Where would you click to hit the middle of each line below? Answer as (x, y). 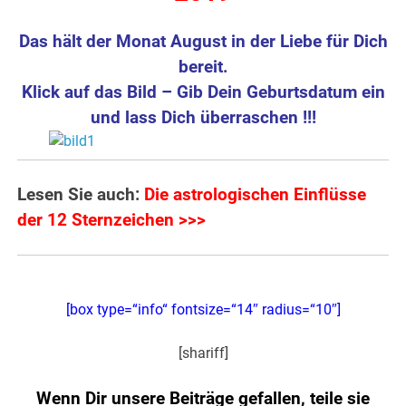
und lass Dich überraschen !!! (203, 118)
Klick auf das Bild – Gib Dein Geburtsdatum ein (203, 93)
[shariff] (203, 353)
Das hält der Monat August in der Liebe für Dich (203, 42)
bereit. (203, 68)
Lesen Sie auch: (81, 195)
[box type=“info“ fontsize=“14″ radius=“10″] (203, 310)
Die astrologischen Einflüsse (256, 195)
